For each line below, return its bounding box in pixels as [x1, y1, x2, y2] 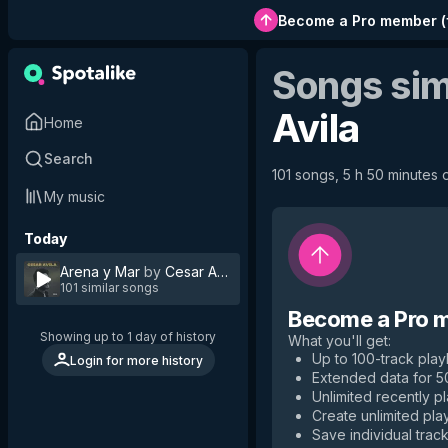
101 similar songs [60, 280, 159, 295]
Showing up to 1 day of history [40, 329, 216, 344]
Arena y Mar [60, 263, 140, 280]
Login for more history [69, 352, 203, 368]
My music [44, 187, 105, 205]
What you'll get [288, 332, 388, 349]
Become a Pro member [277, 11, 437, 29]
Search [44, 150, 93, 167]
